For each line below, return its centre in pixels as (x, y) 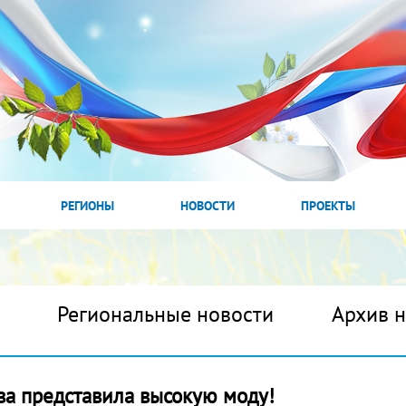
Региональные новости (165, 314)
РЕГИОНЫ (87, 206)
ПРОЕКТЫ (328, 206)
